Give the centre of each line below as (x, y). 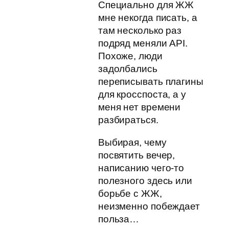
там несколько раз (140, 31)
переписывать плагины (151, 82)
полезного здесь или (145, 180)
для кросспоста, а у (142, 95)
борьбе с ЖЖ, (130, 193)
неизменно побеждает (149, 206)
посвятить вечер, (136, 155)
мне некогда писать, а (147, 18)
